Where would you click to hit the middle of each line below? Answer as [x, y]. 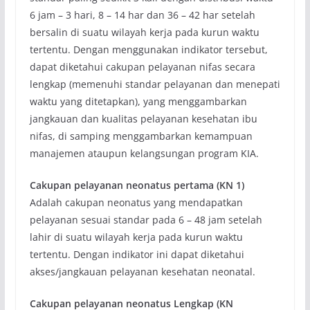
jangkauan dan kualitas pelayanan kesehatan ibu [143, 119]
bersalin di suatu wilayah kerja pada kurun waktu [144, 33]
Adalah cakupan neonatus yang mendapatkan [136, 203]
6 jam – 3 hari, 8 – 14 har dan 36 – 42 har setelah [142, 15]
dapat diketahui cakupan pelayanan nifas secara [142, 67]
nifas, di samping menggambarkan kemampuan [141, 136]
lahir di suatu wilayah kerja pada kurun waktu [136, 237]
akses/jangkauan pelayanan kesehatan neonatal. [142, 272]
